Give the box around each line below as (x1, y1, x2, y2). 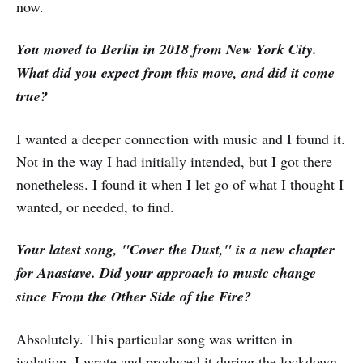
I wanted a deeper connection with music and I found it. (16, 129, 345, 149)
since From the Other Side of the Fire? (16, 286, 251, 307)
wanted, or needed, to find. (16, 197, 174, 217)
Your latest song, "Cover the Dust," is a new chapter (16, 239, 335, 260)
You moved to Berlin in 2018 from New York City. (16, 39, 317, 60)
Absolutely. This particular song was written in (16, 329, 293, 349)
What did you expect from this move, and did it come (16, 62, 335, 83)
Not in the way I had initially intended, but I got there (16, 152, 332, 172)
